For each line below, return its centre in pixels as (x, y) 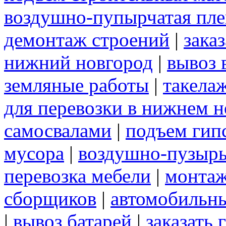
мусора (34, 153)
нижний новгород (78, 63)
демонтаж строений (87, 40)
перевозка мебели (77, 176)
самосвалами (58, 131)
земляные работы (76, 85)
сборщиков (50, 199)
